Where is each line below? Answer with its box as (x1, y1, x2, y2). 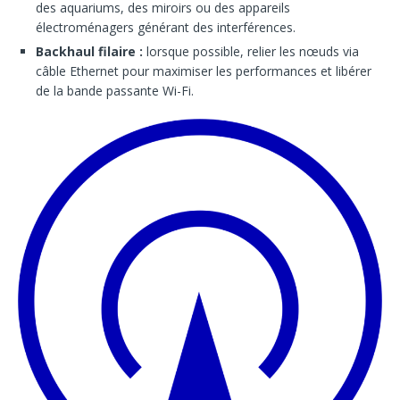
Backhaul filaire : (36, 43, 143, 61)
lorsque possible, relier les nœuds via (143, 43, 359, 61)
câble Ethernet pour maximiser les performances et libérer (36, 62, 371, 80)
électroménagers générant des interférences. (36, 19, 296, 37)
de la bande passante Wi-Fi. (36, 82, 194, 100)
